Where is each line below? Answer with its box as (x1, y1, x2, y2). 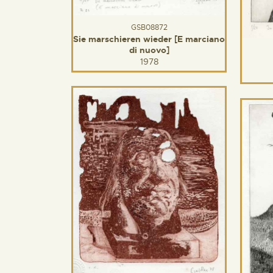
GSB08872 (130, 23, 168, 33)
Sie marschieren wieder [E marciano (73, 34, 225, 45)
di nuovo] (129, 44, 169, 56)
